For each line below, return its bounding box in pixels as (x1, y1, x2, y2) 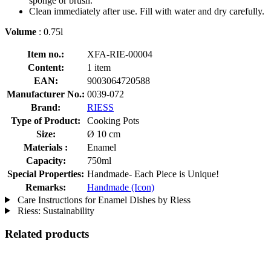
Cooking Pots (87, 115, 139, 126)
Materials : (24, 142, 68, 152)
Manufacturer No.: (7, 88, 85, 99)
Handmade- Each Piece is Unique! (87, 168, 219, 179)
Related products (5, 227, 89, 241)
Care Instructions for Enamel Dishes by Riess (15, 194, 191, 205)
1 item (87, 62, 111, 73)
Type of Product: (11, 115, 80, 126)
